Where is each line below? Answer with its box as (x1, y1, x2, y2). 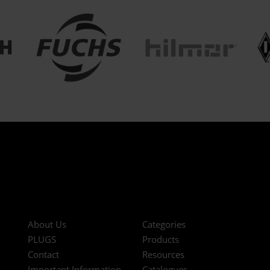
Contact (28, 248, 59, 260)
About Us (28, 218, 66, 230)
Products (142, 233, 179, 245)
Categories (142, 218, 186, 230)
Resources (142, 248, 184, 260)
